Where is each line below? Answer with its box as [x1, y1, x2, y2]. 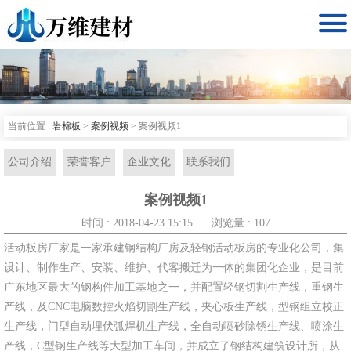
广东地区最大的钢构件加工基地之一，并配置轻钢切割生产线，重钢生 [4, 281, 344, 293]
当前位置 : [8, 121, 52, 132]
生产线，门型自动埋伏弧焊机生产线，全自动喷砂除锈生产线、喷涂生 [4, 320, 344, 332]
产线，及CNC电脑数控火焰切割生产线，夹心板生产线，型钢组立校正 [4, 301, 344, 313]
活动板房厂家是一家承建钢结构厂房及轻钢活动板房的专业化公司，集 [4, 242, 344, 254]
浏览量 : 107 [211, 217, 270, 229]
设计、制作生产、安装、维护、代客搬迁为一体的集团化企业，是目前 [4, 262, 344, 273]
